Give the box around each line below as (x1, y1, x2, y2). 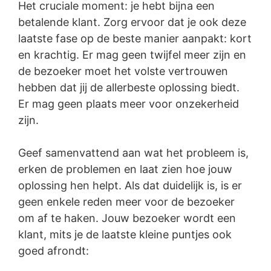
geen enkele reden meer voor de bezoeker (18, 195, 235, 209)
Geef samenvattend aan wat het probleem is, (18, 146, 249, 160)
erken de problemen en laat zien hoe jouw (18, 163, 232, 176)
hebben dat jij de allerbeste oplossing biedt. (18, 81, 240, 94)
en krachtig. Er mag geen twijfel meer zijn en (18, 48, 246, 62)
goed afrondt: (18, 244, 89, 258)
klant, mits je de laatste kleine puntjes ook (18, 228, 232, 241)
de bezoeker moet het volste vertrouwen (18, 65, 228, 78)
